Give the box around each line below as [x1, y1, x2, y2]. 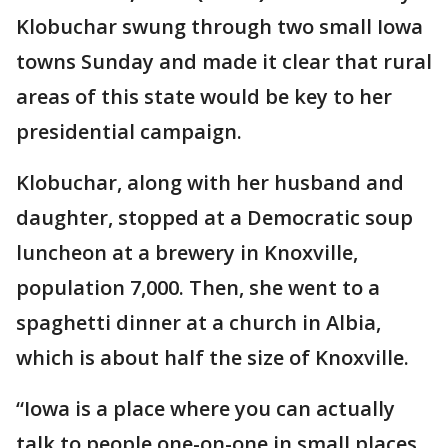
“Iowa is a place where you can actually [16, 395, 395, 422]
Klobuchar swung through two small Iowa [16, 13, 423, 40]
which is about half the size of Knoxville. [16, 344, 409, 371]
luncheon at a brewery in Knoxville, [16, 239, 358, 266]
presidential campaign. [16, 118, 242, 145]
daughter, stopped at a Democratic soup [16, 204, 413, 231]
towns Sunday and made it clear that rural [16, 48, 432, 75]
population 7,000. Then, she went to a [16, 274, 380, 301]
